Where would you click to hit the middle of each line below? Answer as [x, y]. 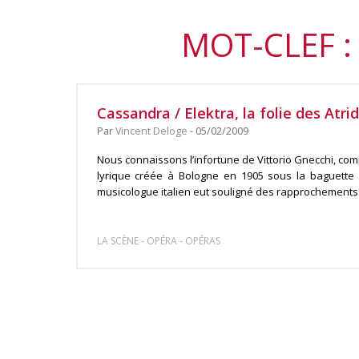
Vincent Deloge [151, 131]
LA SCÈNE [117, 241]
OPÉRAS [202, 241]
